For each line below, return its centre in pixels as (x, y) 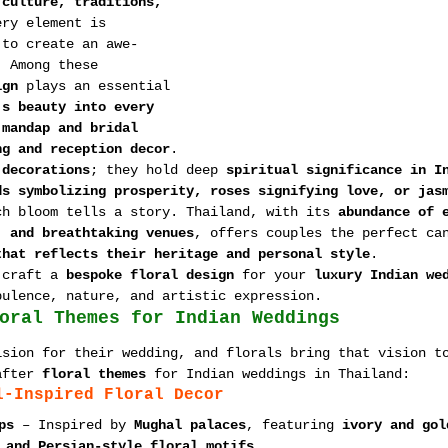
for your (274, 275)
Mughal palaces (190, 425)
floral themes (94, 374)
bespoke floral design (150, 275)
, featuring (294, 425)
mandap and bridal (74, 128)
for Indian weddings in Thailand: (278, 374)
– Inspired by (74, 425)
